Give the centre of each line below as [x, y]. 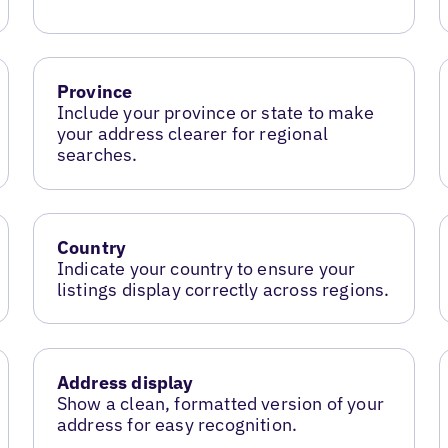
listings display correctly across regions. [223, 290]
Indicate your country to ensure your [206, 269]
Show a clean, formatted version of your [220, 404]
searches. [97, 155]
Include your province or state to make [215, 113]
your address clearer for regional [192, 134]
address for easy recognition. [177, 425]
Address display [125, 383]
